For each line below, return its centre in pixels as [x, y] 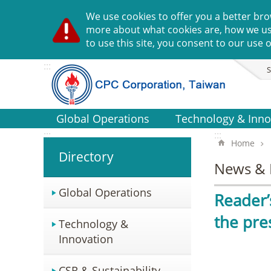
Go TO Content [38, 11]
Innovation [86, 239]
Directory [86, 157]
